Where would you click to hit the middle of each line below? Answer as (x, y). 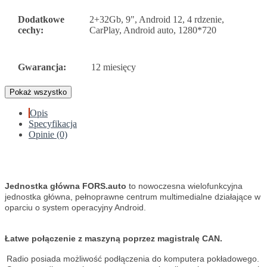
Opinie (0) (48, 135)
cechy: (31, 30)
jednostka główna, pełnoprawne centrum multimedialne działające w (133, 197)
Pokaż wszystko (38, 92)
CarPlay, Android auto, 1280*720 (153, 30)
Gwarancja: (42, 67)
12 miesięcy (114, 67)
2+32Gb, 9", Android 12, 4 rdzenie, (157, 20)
